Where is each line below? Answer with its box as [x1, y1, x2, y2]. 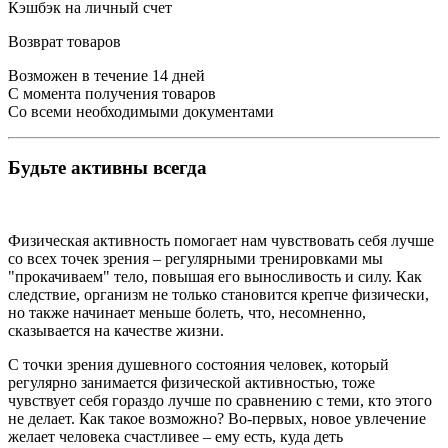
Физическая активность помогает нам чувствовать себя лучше [8, 232, 434, 250]
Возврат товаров [8, 32, 121, 50]
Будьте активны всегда [8, 157, 207, 179]
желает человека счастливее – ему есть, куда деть [8, 428, 343, 446]
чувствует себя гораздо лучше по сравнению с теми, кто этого [8, 392, 432, 410]
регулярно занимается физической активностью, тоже [8, 374, 375, 392]
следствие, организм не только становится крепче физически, [8, 286, 429, 304]
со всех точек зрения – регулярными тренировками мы [8, 250, 383, 268]
